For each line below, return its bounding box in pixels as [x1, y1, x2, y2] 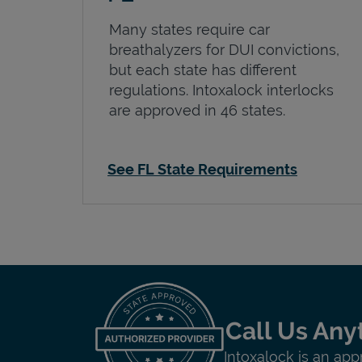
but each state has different [109, 61, 297, 78]
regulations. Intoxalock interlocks [109, 81, 334, 99]
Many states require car [109, 20, 270, 38]
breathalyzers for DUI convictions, [109, 40, 339, 58]
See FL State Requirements [107, 160, 297, 178]
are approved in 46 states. [109, 101, 289, 119]
